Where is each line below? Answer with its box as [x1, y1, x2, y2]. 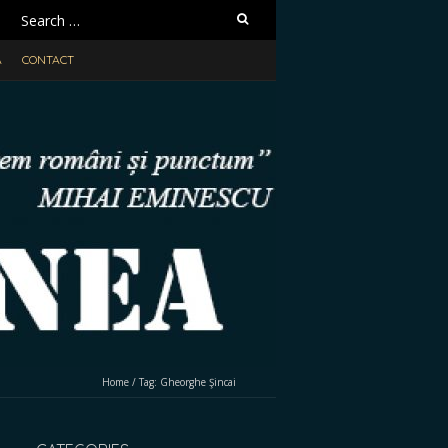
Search [15, 6, 58, 24]
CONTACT [22, 52, 74, 67]
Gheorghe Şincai [160, 375, 236, 389]
